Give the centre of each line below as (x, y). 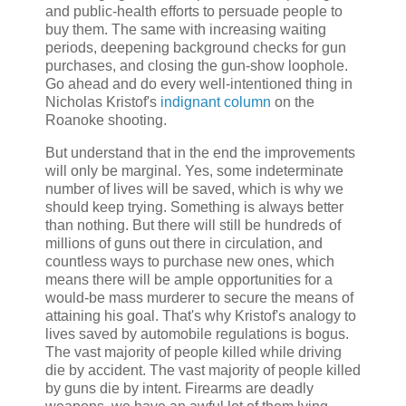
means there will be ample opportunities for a (189, 280)
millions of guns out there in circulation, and (184, 244)
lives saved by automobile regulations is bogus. (197, 334)
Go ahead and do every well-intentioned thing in (199, 84)
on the (293, 102)
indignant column (216, 102)
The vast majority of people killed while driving (193, 353)
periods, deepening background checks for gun (196, 48)
